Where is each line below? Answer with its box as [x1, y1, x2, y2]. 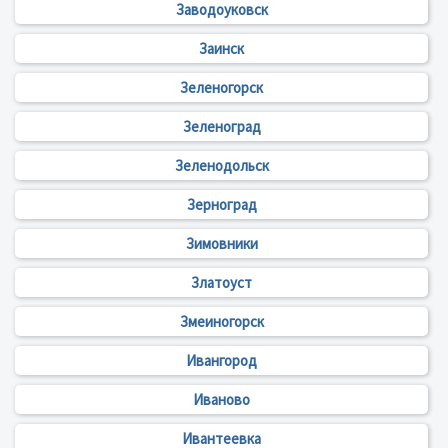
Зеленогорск [180, 78, 263, 98]
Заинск [199, 39, 244, 59]
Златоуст [191, 273, 252, 293]
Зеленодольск [174, 156, 269, 176]
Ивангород [186, 351, 257, 371]
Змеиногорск [179, 312, 264, 332]
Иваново [193, 390, 250, 410]
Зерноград [186, 195, 257, 215]
